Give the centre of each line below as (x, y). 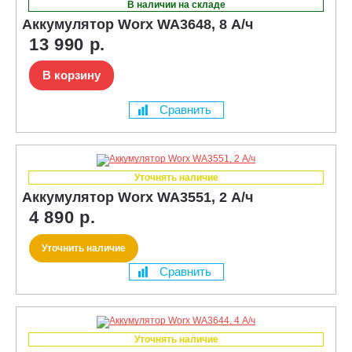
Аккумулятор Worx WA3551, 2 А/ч (137, 197)
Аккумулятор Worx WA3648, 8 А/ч (137, 24)
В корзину (71, 75)
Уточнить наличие (84, 248)
